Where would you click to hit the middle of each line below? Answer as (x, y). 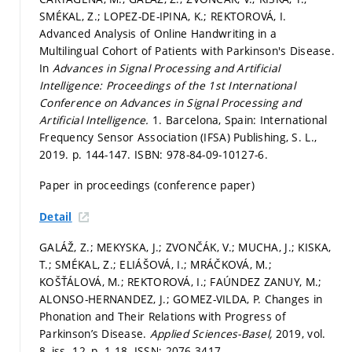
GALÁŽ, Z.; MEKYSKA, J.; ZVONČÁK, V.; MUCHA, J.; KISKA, (185, 247)
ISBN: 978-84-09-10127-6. (201, 154)
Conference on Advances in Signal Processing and (170, 102)
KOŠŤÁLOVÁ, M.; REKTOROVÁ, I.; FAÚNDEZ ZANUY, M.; (181, 282)
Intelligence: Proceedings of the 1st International (167, 85)
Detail (56, 216)
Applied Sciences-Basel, (213, 334)
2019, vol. (301, 334)
